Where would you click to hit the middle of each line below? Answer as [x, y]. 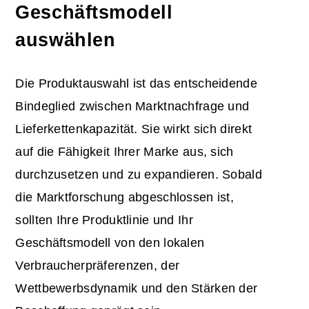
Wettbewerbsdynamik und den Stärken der [137, 289]
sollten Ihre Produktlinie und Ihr [104, 220]
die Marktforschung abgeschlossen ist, [125, 198]
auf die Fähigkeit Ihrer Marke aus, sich [124, 152]
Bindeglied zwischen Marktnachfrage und [132, 107]
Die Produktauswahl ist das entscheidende [136, 84]
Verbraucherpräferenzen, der [98, 266]
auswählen [66, 40]
